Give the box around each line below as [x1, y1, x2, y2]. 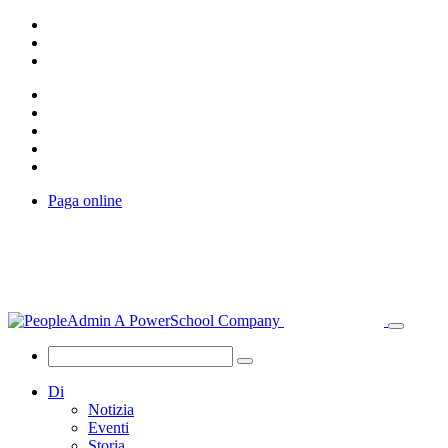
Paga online [48, 192, 122, 209]
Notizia [88, 401, 134, 418]
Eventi [88, 419, 129, 436]
